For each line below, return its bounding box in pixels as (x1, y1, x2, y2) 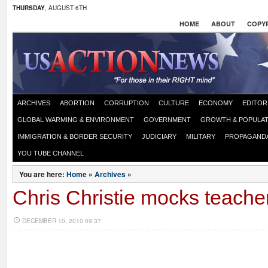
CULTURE (159, 99, 189, 106)
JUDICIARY (142, 133, 176, 140)
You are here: (19, 169, 66, 179)
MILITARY (186, 133, 215, 140)
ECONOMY (199, 99, 233, 106)
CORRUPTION (104, 99, 149, 106)
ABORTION (60, 99, 95, 106)
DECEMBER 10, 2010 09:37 (22, 217, 101, 225)
